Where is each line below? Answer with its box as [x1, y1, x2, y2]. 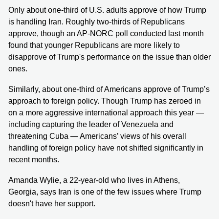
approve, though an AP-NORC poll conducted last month [8, 29, 204, 38]
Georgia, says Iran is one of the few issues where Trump [8, 187, 201, 196]
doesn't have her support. [8, 199, 95, 208]
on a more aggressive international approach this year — [8, 108, 204, 117]
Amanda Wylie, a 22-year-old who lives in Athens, [8, 175, 180, 184]
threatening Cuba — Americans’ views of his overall [8, 131, 186, 140]
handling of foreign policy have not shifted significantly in [8, 143, 203, 152]
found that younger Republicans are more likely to [8, 41, 180, 49]
